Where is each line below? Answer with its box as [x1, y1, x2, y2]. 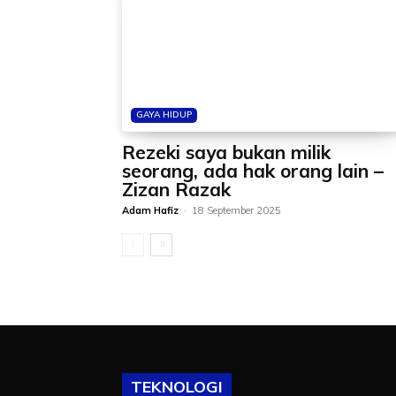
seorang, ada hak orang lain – [122, 159, 384, 182]
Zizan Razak [122, 178, 231, 201]
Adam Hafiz [122, 204, 179, 217]
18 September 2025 [192, 204, 281, 217]
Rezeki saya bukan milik [122, 141, 331, 164]
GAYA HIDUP [136, 109, 192, 120]
